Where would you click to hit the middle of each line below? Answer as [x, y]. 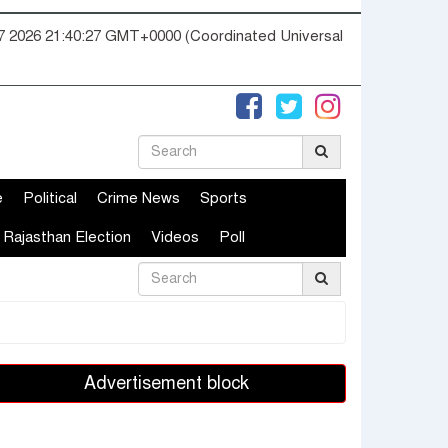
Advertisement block [166, 383]
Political [50, 198]
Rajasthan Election [67, 237]
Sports [223, 198]
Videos [175, 237]
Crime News [138, 198]
